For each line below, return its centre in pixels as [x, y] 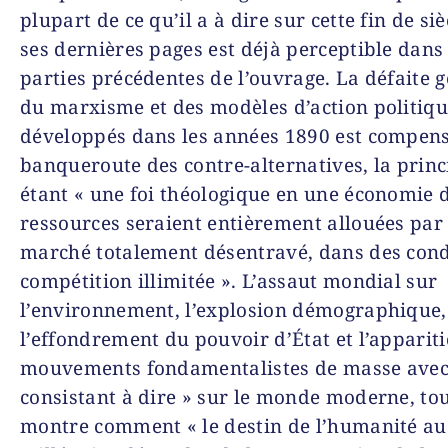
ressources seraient [114, 222]
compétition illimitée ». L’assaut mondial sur [229, 280]
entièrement [264, 222]
